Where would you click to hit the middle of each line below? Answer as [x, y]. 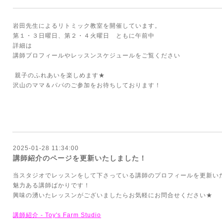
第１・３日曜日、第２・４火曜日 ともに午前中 [84, 36]
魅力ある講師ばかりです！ [52, 185]
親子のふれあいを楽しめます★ [59, 75]
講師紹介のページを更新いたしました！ [80, 158]
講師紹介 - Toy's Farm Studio [57, 215]
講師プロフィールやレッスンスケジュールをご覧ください [97, 55]
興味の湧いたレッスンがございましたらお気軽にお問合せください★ [113, 195]
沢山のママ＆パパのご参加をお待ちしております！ [87, 85]
